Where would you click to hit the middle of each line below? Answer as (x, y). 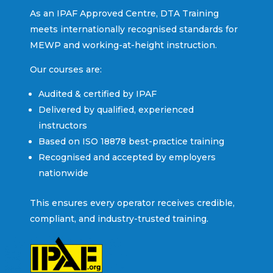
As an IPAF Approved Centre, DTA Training (124, 13)
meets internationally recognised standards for (133, 29)
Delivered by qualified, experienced (116, 109)
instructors (62, 125)
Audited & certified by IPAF (97, 94)
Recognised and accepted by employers (127, 157)
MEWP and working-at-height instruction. (123, 45)
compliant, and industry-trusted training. (119, 218)
